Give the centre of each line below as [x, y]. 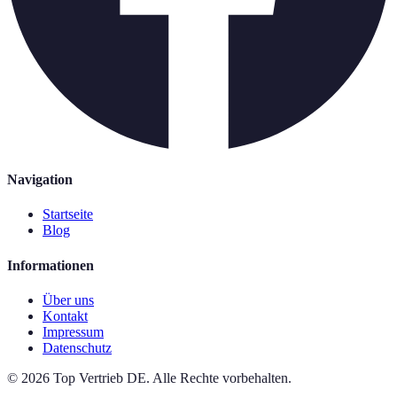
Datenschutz [77, 347]
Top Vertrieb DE [100, 378]
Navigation [40, 180]
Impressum [73, 331]
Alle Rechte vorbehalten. [222, 378]
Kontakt [65, 315]
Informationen [51, 265]
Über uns [68, 300]
